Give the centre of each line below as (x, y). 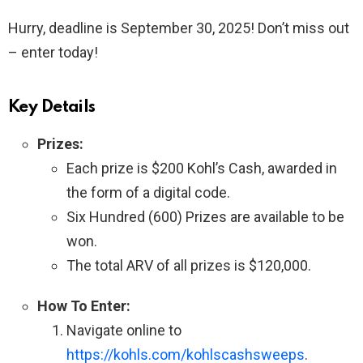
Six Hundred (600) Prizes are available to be (205, 216)
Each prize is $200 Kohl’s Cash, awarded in (202, 168)
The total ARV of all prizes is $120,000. (189, 265)
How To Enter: (84, 305)
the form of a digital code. (148, 192)
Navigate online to (124, 330)
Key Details (52, 107)
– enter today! (53, 52)
